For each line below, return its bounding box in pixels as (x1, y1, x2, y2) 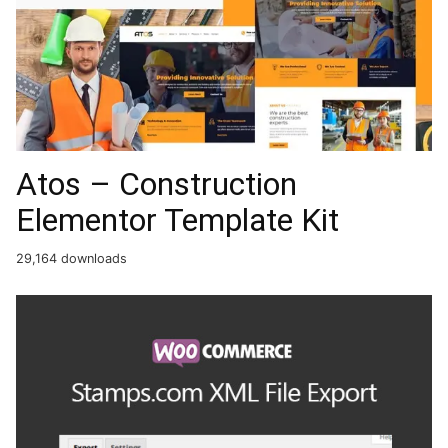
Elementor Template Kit (16, 201, 339, 240)
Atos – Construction (16, 165, 297, 204)
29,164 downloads (16, 251, 127, 267)
